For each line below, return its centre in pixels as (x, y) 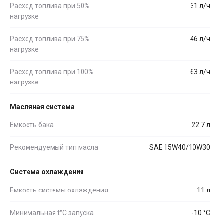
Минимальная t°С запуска (52, 212)
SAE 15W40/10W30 (180, 147)
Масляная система (42, 106)
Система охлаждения (47, 172)
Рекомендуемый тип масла (54, 147)
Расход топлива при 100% (52, 71)
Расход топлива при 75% (50, 39)
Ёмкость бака (32, 124)
